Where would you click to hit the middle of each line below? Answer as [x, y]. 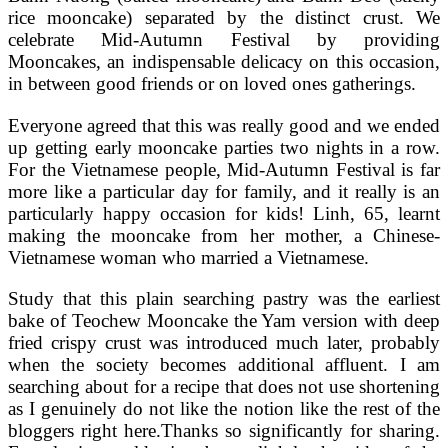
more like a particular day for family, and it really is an [224, 191]
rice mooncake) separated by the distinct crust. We [224, 18]
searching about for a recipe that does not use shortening [224, 386]
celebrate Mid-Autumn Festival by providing [224, 40]
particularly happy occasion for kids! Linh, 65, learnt [224, 213]
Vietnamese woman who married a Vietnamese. [188, 257]
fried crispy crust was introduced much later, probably [224, 342]
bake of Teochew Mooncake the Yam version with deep [224, 320]
